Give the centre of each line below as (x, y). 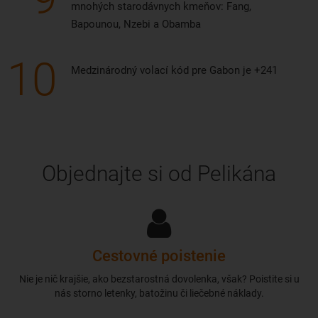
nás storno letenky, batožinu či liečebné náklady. (159, 294)
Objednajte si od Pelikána (159, 174)
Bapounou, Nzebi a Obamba (136, 24)
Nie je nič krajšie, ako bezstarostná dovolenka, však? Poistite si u (159, 279)
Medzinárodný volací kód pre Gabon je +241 (174, 71)
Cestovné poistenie (159, 256)
